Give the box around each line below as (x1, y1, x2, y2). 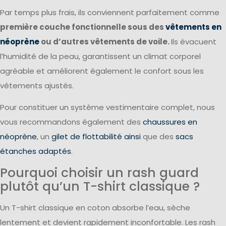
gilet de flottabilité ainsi (51, 131, 141, 142)
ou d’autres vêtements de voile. (41, 36, 171, 47)
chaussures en (143, 117, 197, 128)
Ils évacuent (171, 36, 216, 47)
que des (141, 131, 176, 142)
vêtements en (165, 21, 221, 32)
